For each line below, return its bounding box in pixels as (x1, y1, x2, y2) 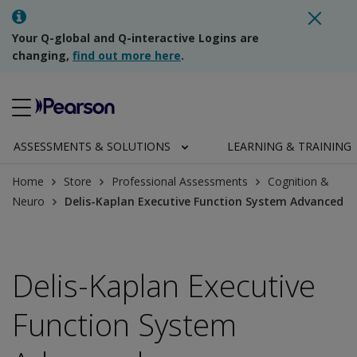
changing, (12, 48, 73, 63)
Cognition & (268, 174, 329, 189)
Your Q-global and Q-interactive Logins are (12, 30, 259, 45)
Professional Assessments (112, 174, 248, 189)
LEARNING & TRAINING (226, 139, 351, 154)
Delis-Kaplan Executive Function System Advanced (65, 194, 343, 209)
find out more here (73, 48, 181, 63)
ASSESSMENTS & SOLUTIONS (14, 139, 171, 154)
